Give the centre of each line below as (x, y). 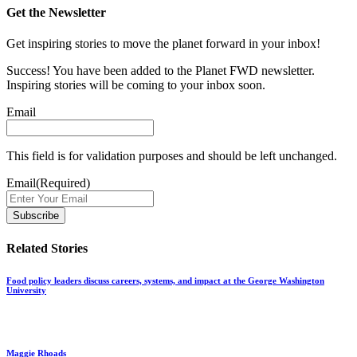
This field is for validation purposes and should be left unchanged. (172, 156)
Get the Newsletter (56, 13)
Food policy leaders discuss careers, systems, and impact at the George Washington (165, 280)
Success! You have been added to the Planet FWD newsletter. (161, 71)
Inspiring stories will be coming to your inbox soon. (136, 85)
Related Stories (47, 248)
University (26, 290)
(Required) (63, 183)
